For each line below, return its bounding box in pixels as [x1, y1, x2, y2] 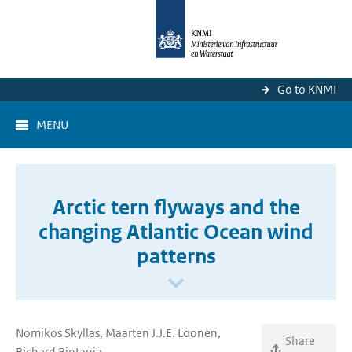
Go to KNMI [277, 82, 336, 97]
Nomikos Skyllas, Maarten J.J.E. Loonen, [16, 325, 221, 340]
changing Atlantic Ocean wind [38, 219, 313, 244]
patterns [136, 244, 216, 269]
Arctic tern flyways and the [52, 195, 300, 220]
